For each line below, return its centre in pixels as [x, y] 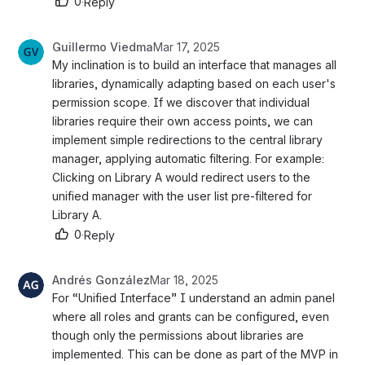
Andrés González [101, 280]
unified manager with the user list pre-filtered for [182, 196]
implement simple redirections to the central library [187, 140]
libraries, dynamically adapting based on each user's [194, 84]
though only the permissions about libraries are [178, 336]
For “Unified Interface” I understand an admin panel [193, 298]
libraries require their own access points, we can [182, 121]
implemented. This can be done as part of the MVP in [195, 354]
